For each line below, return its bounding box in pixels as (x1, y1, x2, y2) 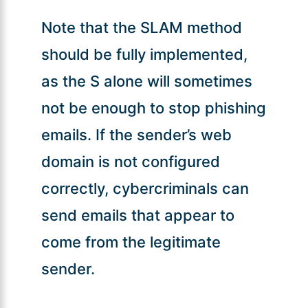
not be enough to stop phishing (41, 98, 266, 117)
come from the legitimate (41, 232, 221, 251)
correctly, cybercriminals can (41, 179, 249, 197)
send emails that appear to (41, 206, 234, 224)
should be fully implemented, (41, 45, 247, 63)
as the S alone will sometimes (41, 71, 252, 90)
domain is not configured (41, 152, 220, 170)
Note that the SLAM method (41, 18, 242, 36)
